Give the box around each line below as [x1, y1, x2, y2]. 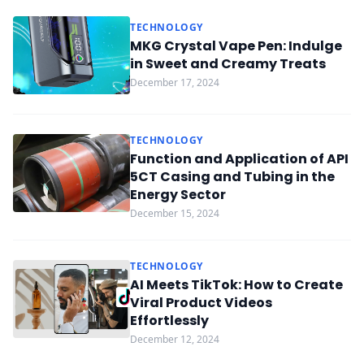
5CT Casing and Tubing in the [130, 167, 335, 186]
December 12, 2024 [130, 332, 219, 346]
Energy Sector [130, 185, 226, 204]
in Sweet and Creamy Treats [130, 54, 326, 73]
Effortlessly [130, 311, 209, 330]
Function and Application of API [130, 149, 349, 168]
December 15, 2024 [130, 206, 219, 220]
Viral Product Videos [130, 293, 272, 312]
